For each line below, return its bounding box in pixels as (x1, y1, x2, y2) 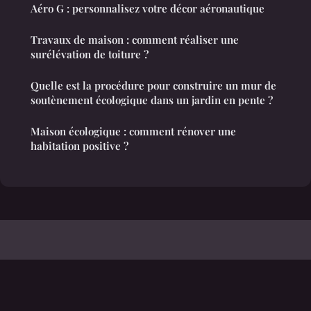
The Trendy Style (14, 255, 126, 276)
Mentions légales (14, 280, 90, 292)
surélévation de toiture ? (31, 47, 149, 62)
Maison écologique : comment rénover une (31, 124, 236, 139)
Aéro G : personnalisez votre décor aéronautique (31, 1, 264, 16)
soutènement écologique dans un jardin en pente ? (31, 93, 273, 108)
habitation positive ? (31, 139, 128, 153)
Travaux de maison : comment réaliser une (31, 33, 239, 47)
